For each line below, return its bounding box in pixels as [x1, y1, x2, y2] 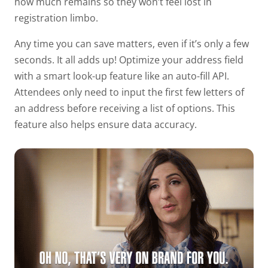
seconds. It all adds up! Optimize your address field [14, 53, 243, 66]
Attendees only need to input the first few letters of [14, 85, 244, 99]
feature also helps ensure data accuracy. [14, 117, 199, 131]
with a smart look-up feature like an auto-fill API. [14, 69, 229, 83]
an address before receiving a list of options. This [14, 101, 235, 115]
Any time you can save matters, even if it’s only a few [14, 36, 249, 50]
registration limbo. [14, 11, 100, 25]
